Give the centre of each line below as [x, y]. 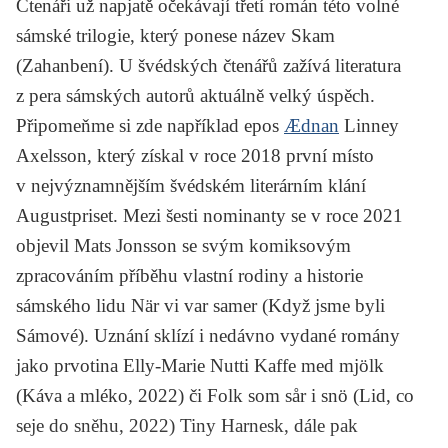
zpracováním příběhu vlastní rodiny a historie [189, 275]
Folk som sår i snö [280, 395]
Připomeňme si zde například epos [150, 125]
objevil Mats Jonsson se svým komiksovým [183, 245]
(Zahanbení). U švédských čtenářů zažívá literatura [208, 65]
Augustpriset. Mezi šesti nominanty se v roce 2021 [209, 215]
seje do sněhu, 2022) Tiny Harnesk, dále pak [187, 425]
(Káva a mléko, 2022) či [111, 395]
